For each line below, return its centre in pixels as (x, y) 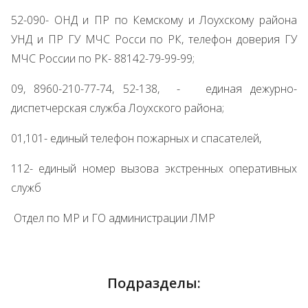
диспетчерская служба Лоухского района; (118, 108)
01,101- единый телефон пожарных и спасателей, (136, 138)
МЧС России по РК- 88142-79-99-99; (103, 58)
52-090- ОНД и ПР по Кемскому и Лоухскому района (154, 20)
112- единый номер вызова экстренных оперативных (154, 168)
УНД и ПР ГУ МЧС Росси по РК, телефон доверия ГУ (154, 39)
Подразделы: (154, 283)
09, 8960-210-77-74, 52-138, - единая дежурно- (154, 89)
